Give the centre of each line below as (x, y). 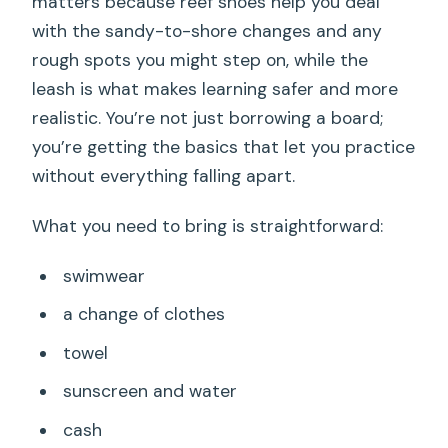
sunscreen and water (149, 391)
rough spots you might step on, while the (200, 59)
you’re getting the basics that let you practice (224, 146)
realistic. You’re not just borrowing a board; (208, 117)
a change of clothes (143, 314)
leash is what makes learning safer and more (215, 88)
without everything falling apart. (164, 175)
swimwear (103, 275)
